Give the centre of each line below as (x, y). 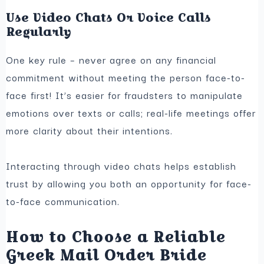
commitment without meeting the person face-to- (126, 77)
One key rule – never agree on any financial (111, 59)
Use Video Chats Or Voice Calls (109, 17)
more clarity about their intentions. (90, 130)
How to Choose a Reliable (116, 237)
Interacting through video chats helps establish (121, 166)
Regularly (39, 32)
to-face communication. (63, 201)
